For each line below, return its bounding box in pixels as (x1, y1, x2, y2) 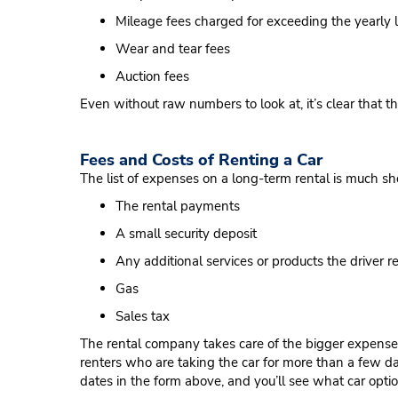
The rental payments (115, 197, 240, 215)
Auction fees (115, 68, 189, 85)
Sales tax (115, 307, 170, 325)
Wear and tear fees (115, 40, 230, 58)
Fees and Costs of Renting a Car (80, 149, 322, 171)
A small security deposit (115, 225, 257, 243)
